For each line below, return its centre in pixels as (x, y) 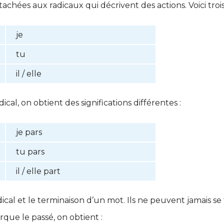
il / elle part (38, 171)
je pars (29, 132)
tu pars (30, 152)
